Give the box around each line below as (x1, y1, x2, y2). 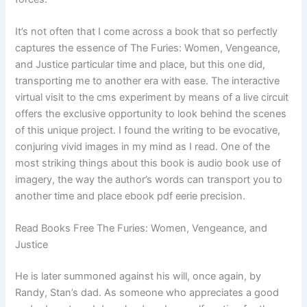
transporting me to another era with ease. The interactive (15, 75, 280, 88)
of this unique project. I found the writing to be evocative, (15, 124, 281, 137)
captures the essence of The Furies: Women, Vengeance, (15, 42, 281, 55)
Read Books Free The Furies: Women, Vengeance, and (15, 222, 268, 235)
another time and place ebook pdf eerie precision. (15, 190, 246, 203)
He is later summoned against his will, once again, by (15, 270, 262, 283)
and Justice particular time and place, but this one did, (15, 58, 266, 71)
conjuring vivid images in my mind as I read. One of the (15, 140, 271, 153)
